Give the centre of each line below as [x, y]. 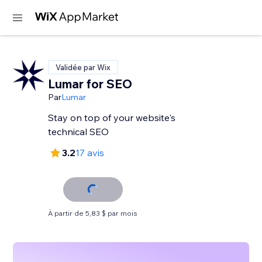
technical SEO [79, 132]
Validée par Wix [83, 67]
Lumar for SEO [90, 84]
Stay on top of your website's [112, 118]
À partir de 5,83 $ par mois [93, 213]
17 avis [90, 153]
